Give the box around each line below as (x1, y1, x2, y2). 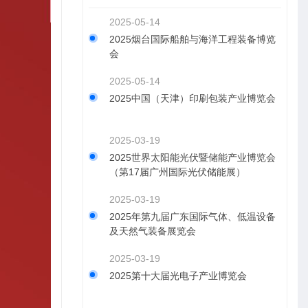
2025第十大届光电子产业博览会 (109, 270, 247, 281)
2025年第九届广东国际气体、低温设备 (109, 211, 276, 222)
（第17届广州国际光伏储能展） (109, 166, 245, 177)
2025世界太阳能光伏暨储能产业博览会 (109, 152, 276, 163)
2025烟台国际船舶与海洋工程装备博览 (109, 34, 276, 45)
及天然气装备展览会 (109, 225, 196, 236)
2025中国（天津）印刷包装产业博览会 (109, 93, 276, 104)
